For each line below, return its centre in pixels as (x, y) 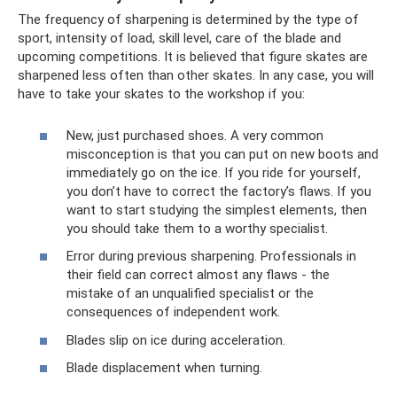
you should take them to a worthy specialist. (197, 228)
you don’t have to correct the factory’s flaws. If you (219, 191)
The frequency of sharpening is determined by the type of (188, 20)
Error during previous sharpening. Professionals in (211, 257)
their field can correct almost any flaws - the (198, 275)
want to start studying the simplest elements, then (217, 210)
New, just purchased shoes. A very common (195, 135)
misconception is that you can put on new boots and (222, 154)
